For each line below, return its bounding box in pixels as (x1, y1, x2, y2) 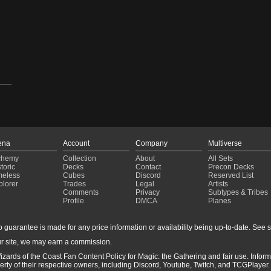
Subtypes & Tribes (208, 188, 268, 197)
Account (63, 139, 90, 148)
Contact (135, 162, 161, 171)
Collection (63, 154, 96, 163)
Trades (63, 179, 86, 188)
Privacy (135, 188, 160, 197)
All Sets (208, 154, 233, 163)
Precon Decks (208, 162, 254, 171)
